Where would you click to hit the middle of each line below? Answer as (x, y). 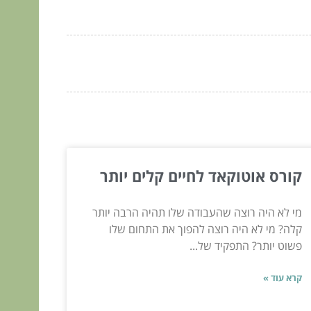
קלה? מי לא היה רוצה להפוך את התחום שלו (205, 229)
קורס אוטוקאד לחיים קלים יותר (201, 175)
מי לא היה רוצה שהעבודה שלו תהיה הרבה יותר (197, 212)
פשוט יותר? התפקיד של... (245, 245)
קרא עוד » (282, 277)
